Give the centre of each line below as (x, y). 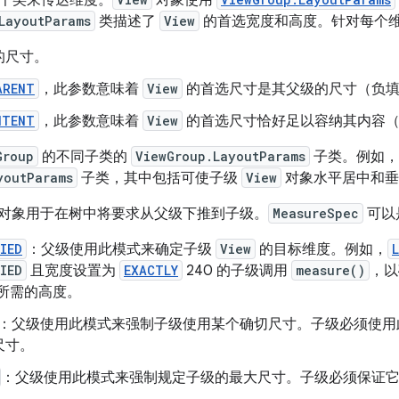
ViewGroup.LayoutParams (220, 156)
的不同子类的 (85, 157)
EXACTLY (151, 270)
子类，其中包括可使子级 (159, 178)
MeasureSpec (316, 213)
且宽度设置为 (73, 271)
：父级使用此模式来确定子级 (121, 249)
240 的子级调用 (237, 271)
